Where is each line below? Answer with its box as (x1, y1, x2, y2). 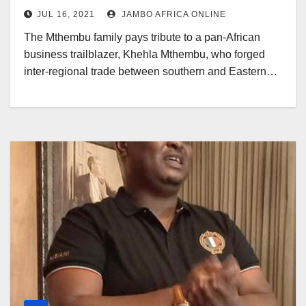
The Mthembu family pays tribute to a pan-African (24, 31, 260, 43)
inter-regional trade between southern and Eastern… (24, 66, 277, 77)
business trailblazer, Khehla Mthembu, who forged (24, 48, 265, 60)
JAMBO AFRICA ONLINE (119, 10, 226, 19)
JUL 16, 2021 (37, 10, 95, 19)
